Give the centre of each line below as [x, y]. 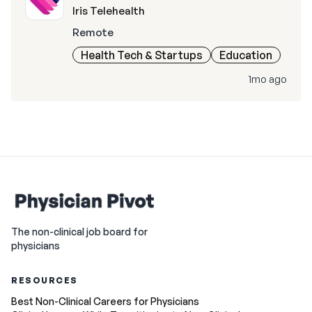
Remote [93, 32]
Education [246, 55]
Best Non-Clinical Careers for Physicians [105, 301]
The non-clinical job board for [79, 232]
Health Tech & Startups [142, 55]
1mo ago [268, 79]
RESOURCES [45, 280]
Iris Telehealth [109, 11]
